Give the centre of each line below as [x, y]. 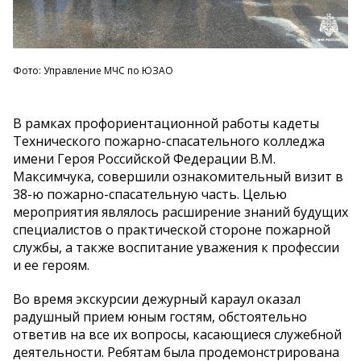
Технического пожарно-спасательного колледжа [169, 141]
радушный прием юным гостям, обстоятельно [160, 317]
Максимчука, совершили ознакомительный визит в [178, 177]
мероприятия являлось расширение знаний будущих [180, 212]
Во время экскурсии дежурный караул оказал [157, 299]
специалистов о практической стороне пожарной [172, 230]
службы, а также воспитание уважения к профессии [176, 248]
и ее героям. [51, 266]
